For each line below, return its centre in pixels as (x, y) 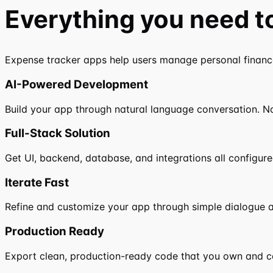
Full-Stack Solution (58, 133)
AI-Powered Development (76, 84)
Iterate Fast (37, 182)
